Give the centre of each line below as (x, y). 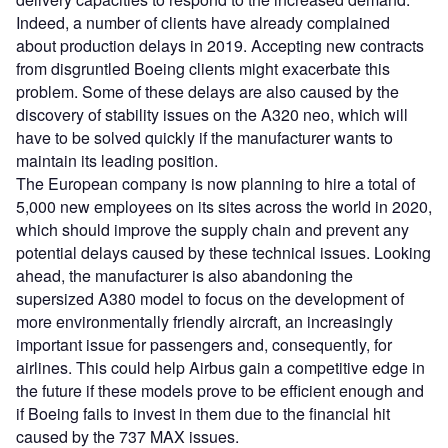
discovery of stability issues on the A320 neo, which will (212, 115)
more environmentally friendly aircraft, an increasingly (204, 322)
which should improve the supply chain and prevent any (212, 230)
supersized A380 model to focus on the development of (210, 299)
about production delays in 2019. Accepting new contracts (220, 46)
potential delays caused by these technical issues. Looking (223, 253)
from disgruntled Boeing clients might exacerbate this (203, 69)
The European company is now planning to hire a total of (215, 184)
